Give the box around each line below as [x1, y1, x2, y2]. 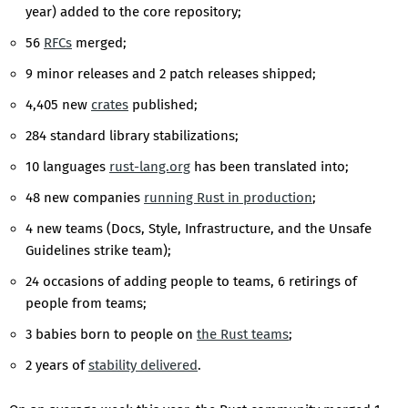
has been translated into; [190, 158, 349, 176]
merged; [72, 35, 127, 52]
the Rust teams [197, 326, 289, 343]
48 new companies [25, 189, 144, 207]
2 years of [25, 357, 88, 374]
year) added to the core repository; [25, 4, 241, 21]
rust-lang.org [109, 158, 190, 176]
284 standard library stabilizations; [25, 127, 239, 145]
